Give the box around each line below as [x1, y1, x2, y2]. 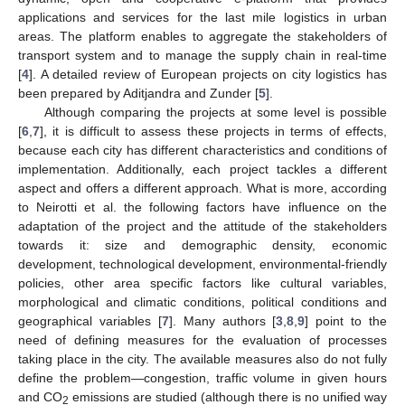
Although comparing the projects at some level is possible [43, 104, 387, 119]
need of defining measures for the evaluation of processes [18, 332, 387, 347]
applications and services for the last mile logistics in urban [18, 9, 387, 24]
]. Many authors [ [168, 313, 277, 328]
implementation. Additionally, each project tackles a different [18, 161, 387, 176]
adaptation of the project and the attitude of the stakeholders [18, 218, 387, 233]
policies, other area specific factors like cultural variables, [18, 275, 387, 290]
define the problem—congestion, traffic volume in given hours [18, 370, 387, 385]
